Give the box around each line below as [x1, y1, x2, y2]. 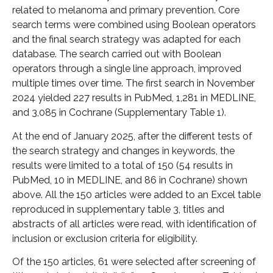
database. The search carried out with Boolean [12, 48, 221, 60]
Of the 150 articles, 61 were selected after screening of [12, 256, 256, 268]
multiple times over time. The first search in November [12, 77, 255, 90]
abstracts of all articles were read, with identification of [12, 218, 257, 230]
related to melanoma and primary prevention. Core [12, 4, 239, 16]
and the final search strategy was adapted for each [12, 34, 241, 46]
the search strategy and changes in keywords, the [12, 144, 235, 157]
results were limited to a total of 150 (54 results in [12, 159, 233, 171]
